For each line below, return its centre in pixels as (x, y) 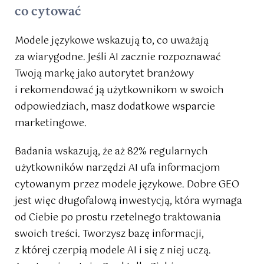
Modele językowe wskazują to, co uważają (112, 41)
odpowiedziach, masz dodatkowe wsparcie (115, 107)
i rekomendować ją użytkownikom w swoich (119, 91)
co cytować (48, 11)
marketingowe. (51, 124)
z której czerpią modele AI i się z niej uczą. (113, 251)
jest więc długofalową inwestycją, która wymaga (128, 202)
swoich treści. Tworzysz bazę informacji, (109, 235)
